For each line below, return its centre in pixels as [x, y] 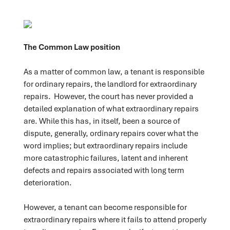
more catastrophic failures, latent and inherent [106, 157]
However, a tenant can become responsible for [105, 207]
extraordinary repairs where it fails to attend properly [115, 219]
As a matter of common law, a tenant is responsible [114, 71]
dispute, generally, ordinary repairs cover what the [111, 133]
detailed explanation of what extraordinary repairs [111, 108]
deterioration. [48, 182]
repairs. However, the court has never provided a [108, 96]
